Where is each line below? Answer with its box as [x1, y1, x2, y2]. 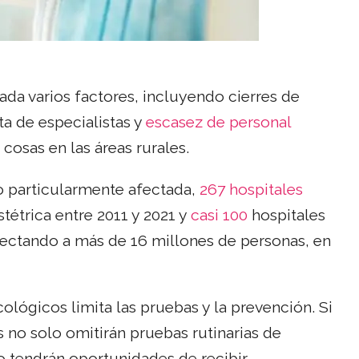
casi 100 [191, 205, 248, 224]
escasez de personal [146, 113, 291, 132]
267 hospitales [200, 179, 303, 199]
